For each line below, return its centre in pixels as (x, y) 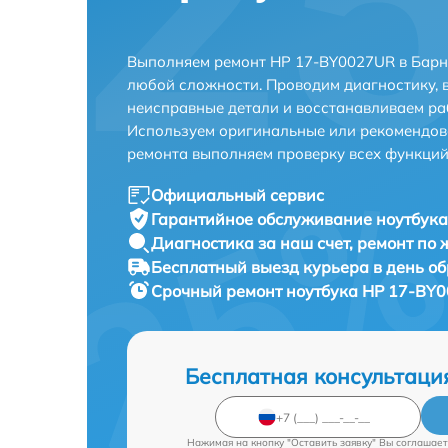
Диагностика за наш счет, (254, 243)
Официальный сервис (237, 195)
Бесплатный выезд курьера (262, 267)
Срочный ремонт (218, 291)
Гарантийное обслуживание (263, 219)
